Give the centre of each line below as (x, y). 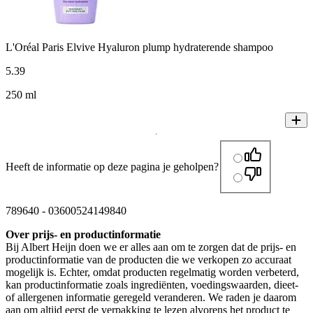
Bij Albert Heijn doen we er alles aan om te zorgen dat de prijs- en (151, 247)
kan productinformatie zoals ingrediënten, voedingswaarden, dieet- (152, 285)
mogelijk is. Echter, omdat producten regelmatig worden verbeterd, (152, 272)
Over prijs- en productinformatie (83, 235)
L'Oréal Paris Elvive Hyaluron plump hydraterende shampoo (139, 48)
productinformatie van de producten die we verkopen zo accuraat (148, 260)
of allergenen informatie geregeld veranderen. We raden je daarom (151, 298)
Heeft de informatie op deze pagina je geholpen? (112, 167)
